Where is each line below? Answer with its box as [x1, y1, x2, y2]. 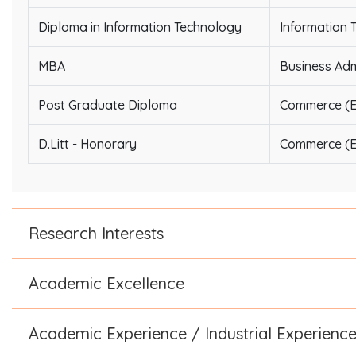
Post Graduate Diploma [38, 96, 177, 113]
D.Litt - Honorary [38, 135, 137, 152]
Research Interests [29, 222, 164, 243]
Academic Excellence [29, 273, 184, 293]
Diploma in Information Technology [38, 18, 242, 35]
